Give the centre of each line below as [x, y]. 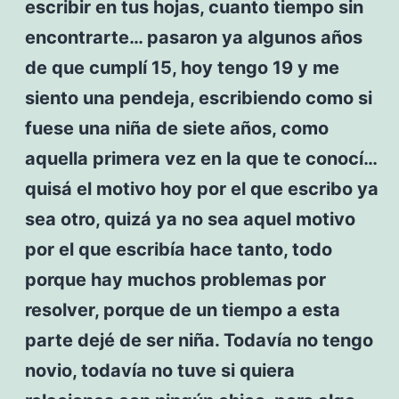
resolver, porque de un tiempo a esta [182, 309]
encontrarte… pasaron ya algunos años [193, 37]
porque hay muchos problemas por [175, 279]
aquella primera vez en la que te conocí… [200, 158]
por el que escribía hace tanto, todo [178, 249]
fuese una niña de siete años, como [176, 128]
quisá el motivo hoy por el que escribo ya [201, 188]
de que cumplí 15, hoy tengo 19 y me [182, 67]
